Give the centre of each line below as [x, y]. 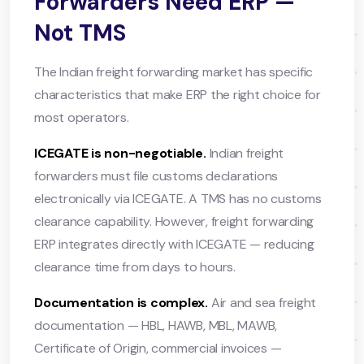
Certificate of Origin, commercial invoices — [158, 348]
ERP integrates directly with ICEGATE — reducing [174, 244]
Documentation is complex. [121, 302]
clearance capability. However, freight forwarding [174, 221]
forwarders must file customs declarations [156, 175]
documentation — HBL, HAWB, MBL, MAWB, [156, 325]
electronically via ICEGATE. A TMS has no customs [178, 198]
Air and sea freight [262, 302]
